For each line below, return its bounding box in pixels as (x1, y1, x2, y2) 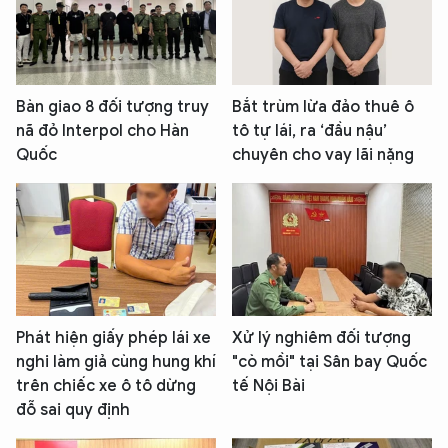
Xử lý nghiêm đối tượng (232, 328, 411, 349)
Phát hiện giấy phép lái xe (16, 328, 211, 349)
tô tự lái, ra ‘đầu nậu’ (232, 120, 387, 141)
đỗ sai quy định (16, 400, 130, 421)
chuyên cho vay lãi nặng (232, 144, 414, 165)
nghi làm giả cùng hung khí (16, 352, 216, 373)
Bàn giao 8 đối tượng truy (16, 96, 209, 117)
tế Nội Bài (232, 376, 305, 397)
